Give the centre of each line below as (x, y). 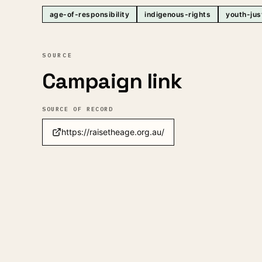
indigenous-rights (178, 14)
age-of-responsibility (90, 14)
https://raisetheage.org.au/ (113, 132)
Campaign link (112, 81)
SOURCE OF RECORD (78, 109)
